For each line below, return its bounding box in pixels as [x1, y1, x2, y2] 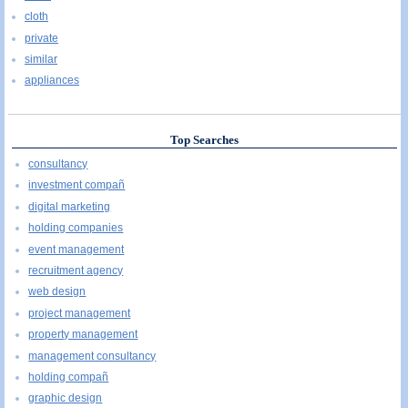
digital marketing [28, 199, 111, 213]
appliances [25, 74, 79, 87]
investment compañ [28, 178, 126, 192]
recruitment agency [28, 264, 124, 278]
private [25, 31, 58, 45]
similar [25, 53, 57, 66]
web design [28, 285, 87, 299]
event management [28, 242, 125, 256]
